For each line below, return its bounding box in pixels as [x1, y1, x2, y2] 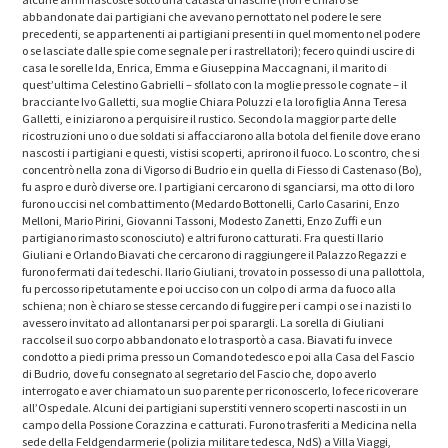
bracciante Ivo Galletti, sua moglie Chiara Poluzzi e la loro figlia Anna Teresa [22, 93, 408, 109]
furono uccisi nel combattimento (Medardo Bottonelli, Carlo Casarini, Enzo [22, 195, 400, 211]
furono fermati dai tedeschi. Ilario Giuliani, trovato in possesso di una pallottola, [22, 263, 426, 279]
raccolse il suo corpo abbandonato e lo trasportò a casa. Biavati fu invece [22, 331, 393, 347]
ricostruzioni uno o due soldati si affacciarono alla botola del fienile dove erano [22, 127, 421, 143]
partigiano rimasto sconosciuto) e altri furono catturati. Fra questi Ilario [22, 229, 384, 245]
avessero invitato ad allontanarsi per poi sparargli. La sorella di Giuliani [22, 314, 385, 330]
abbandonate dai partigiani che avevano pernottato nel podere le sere [22, 8, 382, 24]
